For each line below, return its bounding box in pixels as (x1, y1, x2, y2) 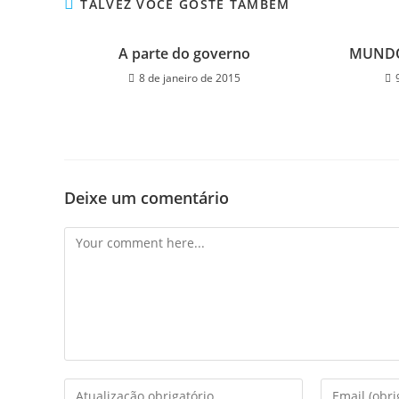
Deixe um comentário (64, 186, 229, 208)
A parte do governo (118, 43, 250, 63)
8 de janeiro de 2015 (138, 69, 240, 85)
